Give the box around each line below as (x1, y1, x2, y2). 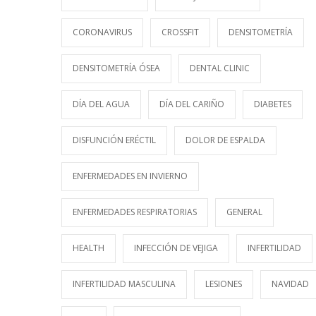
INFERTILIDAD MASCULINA (73, 278, 176, 290)
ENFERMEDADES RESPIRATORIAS (73, 206, 197, 218)
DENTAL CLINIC (190, 62, 250, 74)
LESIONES (205, 278, 242, 290)
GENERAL (226, 206, 262, 218)
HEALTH (73, 242, 104, 254)
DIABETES (254, 98, 291, 110)
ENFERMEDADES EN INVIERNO (73, 170, 188, 182)
